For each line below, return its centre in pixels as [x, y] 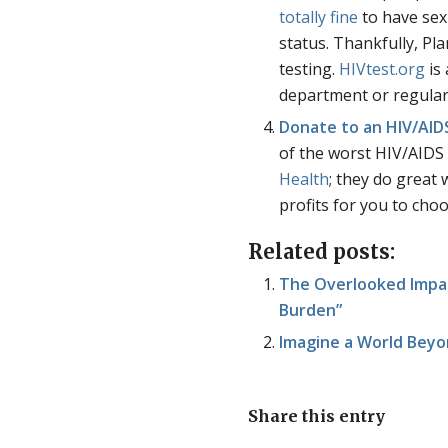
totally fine [319, 17]
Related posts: [322, 252]
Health [304, 179]
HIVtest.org [382, 69]
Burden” [311, 310]
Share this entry [317, 416]
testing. [309, 69]
